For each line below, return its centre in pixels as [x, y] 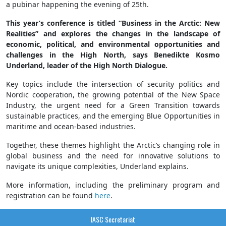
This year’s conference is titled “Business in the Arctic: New [113, 23]
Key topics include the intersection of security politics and [113, 84]
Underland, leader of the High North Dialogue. [87, 66]
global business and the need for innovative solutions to [113, 156]
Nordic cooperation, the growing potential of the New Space [113, 95]
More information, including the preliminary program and [113, 185]
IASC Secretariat [113, 219]
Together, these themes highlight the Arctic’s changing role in [113, 145]
